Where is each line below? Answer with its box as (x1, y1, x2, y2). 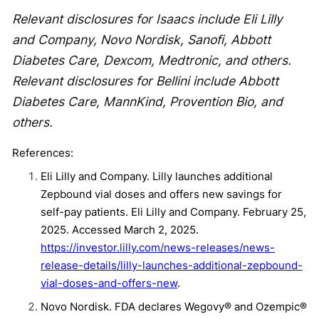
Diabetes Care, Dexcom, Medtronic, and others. (12, 52, 291, 68)
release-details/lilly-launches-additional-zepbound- (41, 258, 303, 272)
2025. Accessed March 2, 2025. (41, 222, 199, 236)
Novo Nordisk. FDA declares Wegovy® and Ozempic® (41, 299, 307, 313)
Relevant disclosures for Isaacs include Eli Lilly (12, 11, 283, 26)
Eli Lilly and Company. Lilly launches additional (41, 169, 273, 183)
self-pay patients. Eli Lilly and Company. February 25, (41, 204, 306, 219)
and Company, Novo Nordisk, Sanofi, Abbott (12, 31, 271, 47)
